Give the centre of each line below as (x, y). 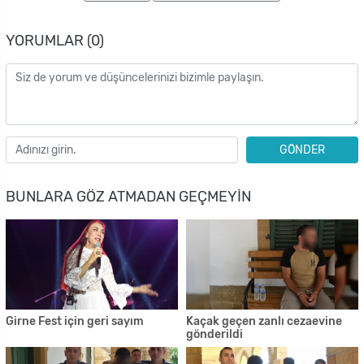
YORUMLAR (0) (55, 41)
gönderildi (214, 334)
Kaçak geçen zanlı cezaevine (264, 321)
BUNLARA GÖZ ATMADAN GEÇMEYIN (128, 197)
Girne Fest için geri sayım (75, 321)
